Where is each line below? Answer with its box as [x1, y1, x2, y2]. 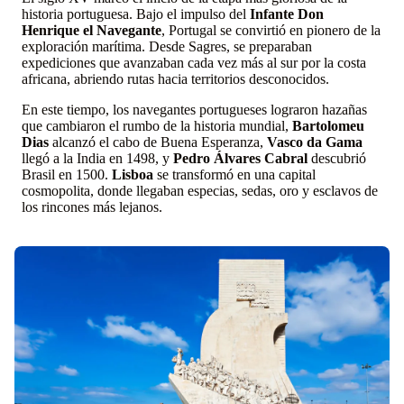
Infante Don [250, 6, 324, 23]
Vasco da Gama [267, 134, 363, 151]
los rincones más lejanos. [22, 199, 162, 216]
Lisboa [112, 167, 157, 183]
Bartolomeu [292, 118, 364, 134]
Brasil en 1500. [22, 167, 112, 183]
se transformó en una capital [157, 167, 316, 183]
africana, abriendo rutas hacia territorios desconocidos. [22, 71, 329, 87]
